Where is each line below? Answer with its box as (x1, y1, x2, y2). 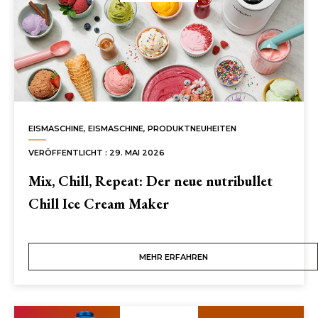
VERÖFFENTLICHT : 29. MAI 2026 (28, 148, 165, 158)
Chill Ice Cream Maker (28, 194, 169, 213)
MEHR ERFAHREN (138, 252, 208, 262)
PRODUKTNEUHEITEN (148, 124, 236, 133)
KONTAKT (25, 66, 84, 79)
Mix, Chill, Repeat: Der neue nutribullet (28, 172, 273, 190)
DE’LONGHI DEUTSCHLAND (46, 34, 209, 48)
